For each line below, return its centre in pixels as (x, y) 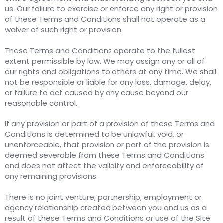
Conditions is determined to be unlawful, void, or (94, 134)
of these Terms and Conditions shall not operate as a (105, 19)
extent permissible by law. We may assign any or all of (105, 61)
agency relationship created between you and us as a (106, 208)
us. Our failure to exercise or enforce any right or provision (111, 9)
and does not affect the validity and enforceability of (104, 166)
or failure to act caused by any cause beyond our (97, 93)
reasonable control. (41, 103)
